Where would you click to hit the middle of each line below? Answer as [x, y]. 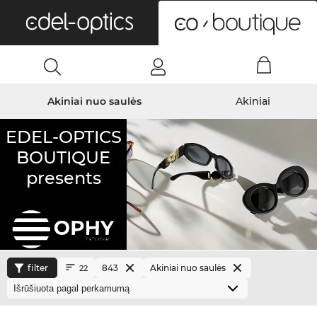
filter [38, 268]
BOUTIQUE [64, 157]
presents [63, 178]
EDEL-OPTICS [63, 137]
